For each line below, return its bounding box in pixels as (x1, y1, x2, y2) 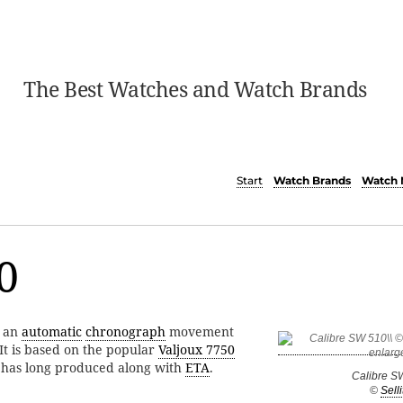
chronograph (85, 323, 166, 341)
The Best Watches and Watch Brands (23, 75, 367, 103)
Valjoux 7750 (158, 341, 235, 359)
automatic (22, 323, 82, 341)
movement (166, 323, 234, 341)
